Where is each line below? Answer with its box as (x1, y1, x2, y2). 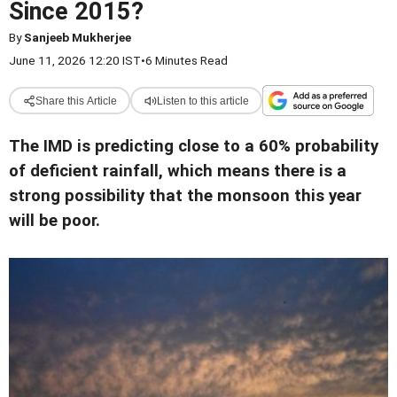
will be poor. (9, 211, 100, 230)
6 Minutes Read (145, 53, 228, 67)
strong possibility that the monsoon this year (9, 186, 362, 206)
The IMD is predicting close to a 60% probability (9, 136, 378, 156)
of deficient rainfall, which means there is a (9, 161, 346, 181)
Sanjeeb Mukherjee (24, 30, 131, 44)
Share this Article (35, 94, 117, 107)
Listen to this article (156, 94, 249, 107)
